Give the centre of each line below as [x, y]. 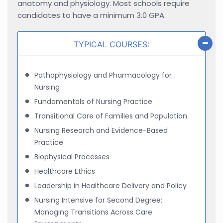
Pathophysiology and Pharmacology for [103, 75]
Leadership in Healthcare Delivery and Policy [111, 185]
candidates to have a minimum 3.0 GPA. [92, 15]
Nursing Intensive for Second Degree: [98, 200]
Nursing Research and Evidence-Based [101, 130]
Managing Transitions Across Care [93, 212]
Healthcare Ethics [65, 171]
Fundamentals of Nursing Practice [93, 101]
